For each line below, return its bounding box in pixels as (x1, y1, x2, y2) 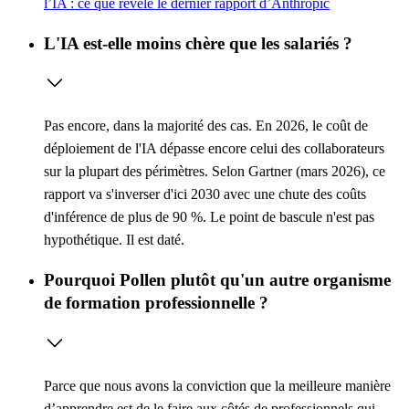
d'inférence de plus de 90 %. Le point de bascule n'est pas (44, 209, 374, 225)
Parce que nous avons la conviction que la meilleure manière (44, 377, 391, 393)
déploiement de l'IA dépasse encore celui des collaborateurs (44, 141, 384, 157)
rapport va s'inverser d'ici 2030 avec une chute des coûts (44, 186, 366, 203)
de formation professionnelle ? (44, 293, 268, 313)
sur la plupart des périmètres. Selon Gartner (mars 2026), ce (44, 163, 385, 180)
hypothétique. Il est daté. (44, 232, 184, 248)
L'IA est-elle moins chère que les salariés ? (44, 33, 352, 53)
